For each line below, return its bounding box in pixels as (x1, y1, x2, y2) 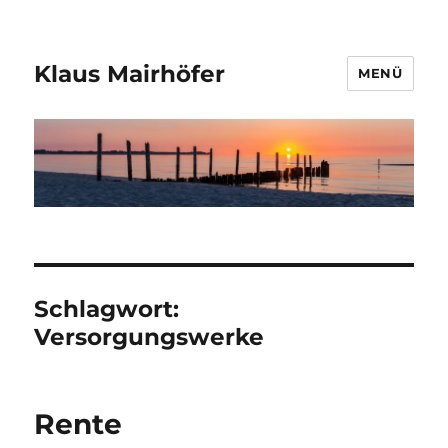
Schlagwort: (34, 295, 180, 324)
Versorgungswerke (34, 323, 265, 352)
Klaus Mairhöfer (34, 59, 226, 88)
